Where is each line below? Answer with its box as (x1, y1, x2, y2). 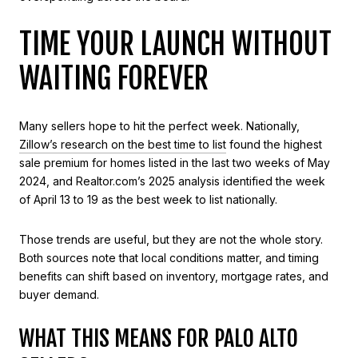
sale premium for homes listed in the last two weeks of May (19, 156, 330, 170)
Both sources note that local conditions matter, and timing (19, 250, 319, 265)
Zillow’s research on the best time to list (19, 137, 226, 152)
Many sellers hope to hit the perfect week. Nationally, (19, 119, 300, 133)
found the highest (226, 137, 322, 152)
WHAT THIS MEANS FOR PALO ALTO (19, 324, 298, 353)
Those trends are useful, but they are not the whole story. (19, 232, 323, 246)
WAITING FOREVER (19, 60, 209, 97)
